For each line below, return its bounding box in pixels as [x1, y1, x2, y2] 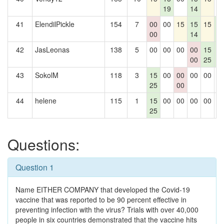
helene [35, 95, 56, 105]
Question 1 [15, 161, 54, 173]
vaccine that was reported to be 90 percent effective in [15, 194, 186, 204]
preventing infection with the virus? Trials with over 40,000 [15, 204, 198, 214]
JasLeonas [35, 44, 69, 54]
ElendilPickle [35, 19, 74, 29]
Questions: [7, 133, 79, 155]
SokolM [35, 70, 58, 80]
